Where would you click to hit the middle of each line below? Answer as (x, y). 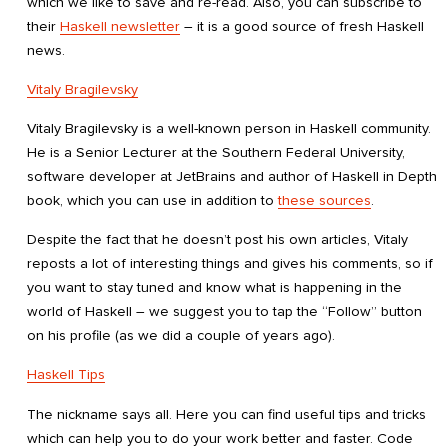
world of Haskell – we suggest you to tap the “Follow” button (224, 312)
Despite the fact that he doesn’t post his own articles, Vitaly (217, 240)
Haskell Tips (66, 375)
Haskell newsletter (120, 27)
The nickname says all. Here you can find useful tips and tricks (226, 414)
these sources (324, 201)
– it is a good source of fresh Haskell (302, 27)
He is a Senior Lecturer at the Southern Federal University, (216, 153)
